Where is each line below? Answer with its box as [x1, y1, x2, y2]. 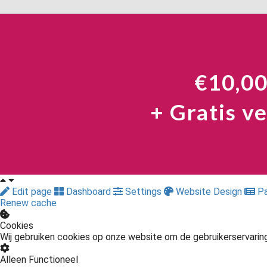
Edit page [10, 186, 54, 197]
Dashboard [64, 186, 113, 197]
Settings [123, 186, 164, 197]
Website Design [173, 186, 244, 197]
